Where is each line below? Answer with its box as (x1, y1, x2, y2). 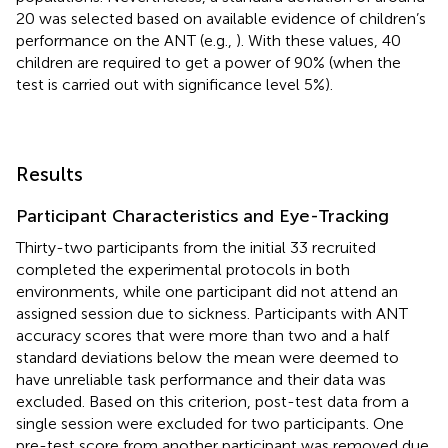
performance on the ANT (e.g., (16, 30, 236, 50)
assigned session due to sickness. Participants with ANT (16, 303, 408, 323)
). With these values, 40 (236, 30, 401, 50)
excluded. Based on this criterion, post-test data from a (16, 391, 409, 411)
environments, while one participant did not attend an (16, 281, 398, 301)
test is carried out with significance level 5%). (16, 74, 333, 94)
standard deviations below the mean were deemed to (16, 347, 399, 367)
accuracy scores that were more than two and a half (16, 325, 389, 345)
